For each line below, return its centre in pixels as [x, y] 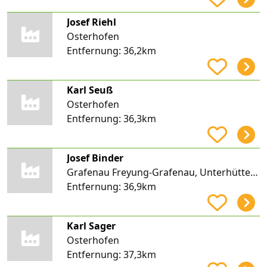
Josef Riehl [91, 22]
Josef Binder [95, 158]
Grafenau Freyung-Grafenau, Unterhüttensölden [254, 172]
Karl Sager [91, 226]
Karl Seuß [89, 90]
